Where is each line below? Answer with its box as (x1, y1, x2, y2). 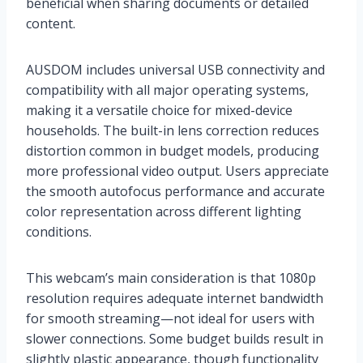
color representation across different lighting (26, 202, 301, 220)
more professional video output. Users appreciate (26, 161, 329, 180)
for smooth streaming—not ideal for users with (26, 309, 314, 327)
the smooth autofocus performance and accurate (26, 181, 325, 200)
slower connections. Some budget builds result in (26, 329, 323, 348)
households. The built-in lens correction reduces (26, 121, 319, 139)
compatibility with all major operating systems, (26, 80, 309, 99)
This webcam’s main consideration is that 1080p (26, 268, 316, 287)
